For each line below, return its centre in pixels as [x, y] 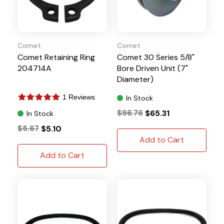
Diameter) [135, 79]
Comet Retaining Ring [56, 57]
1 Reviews [79, 97]
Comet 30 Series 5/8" [156, 57]
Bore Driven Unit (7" [152, 68]
